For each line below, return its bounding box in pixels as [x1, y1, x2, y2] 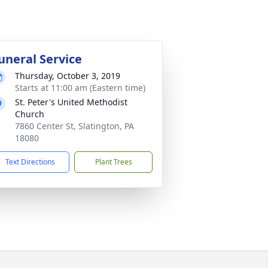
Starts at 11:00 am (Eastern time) [15, 82, 145, 93]
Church [15, 108, 44, 120]
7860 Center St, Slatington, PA [15, 120, 134, 132]
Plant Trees [95, 157, 132, 167]
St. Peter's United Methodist [15, 96, 127, 108]
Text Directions [5, 157, 55, 167]
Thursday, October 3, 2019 [15, 70, 120, 81]
